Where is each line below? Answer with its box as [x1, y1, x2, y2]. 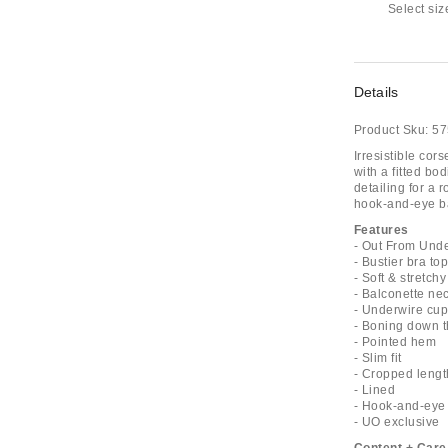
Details [353, 84, 399, 100]
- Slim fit [353, 351, 402, 365]
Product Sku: [353, 123, 429, 137]
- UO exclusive [353, 415, 440, 429]
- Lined [353, 383, 396, 397]
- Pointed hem [353, 335, 437, 349]
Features [353, 223, 409, 237]
